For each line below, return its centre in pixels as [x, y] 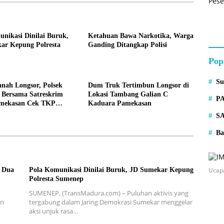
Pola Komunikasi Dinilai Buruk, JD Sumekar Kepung [111, 169]
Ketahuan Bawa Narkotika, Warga [140, 35]
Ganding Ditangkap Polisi [127, 44]
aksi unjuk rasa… [53, 211]
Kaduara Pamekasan [119, 103]
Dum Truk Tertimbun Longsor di [138, 85]
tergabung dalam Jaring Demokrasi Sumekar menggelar [110, 202]
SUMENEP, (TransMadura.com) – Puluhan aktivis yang [108, 193]
